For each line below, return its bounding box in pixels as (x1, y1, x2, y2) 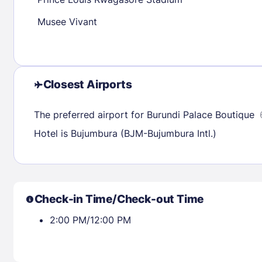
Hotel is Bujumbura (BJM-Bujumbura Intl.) (33, 127, 216, 139)
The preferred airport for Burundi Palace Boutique (33, 108, 254, 120)
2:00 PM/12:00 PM (49, 213, 131, 226)
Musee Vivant (37, 15, 97, 27)
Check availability (147, 42, 218, 51)
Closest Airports (43, 77, 132, 91)
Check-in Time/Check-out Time (34, 192, 204, 206)
